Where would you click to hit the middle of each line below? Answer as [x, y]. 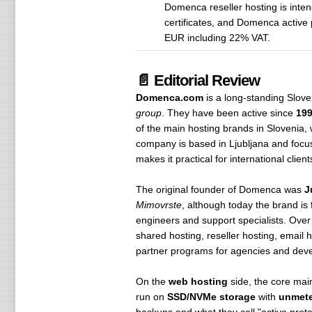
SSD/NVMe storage [211, 297]
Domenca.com [169, 97]
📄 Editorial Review [197, 80]
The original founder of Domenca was [220, 189]
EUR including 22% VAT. [217, 38]
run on [151, 297]
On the [152, 281]
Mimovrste [158, 205]
